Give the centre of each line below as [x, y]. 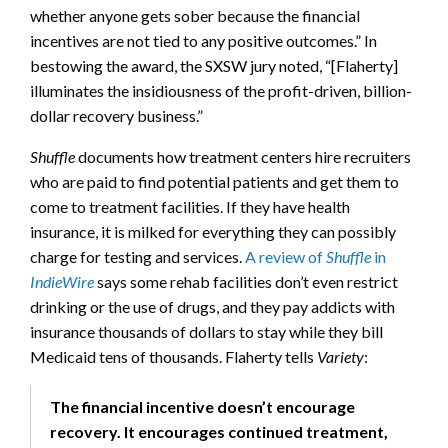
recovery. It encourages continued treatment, [219, 431]
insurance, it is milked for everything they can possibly [213, 231]
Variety [340, 356]
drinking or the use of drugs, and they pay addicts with [212, 306]
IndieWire [62, 281]
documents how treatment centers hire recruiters [243, 156]
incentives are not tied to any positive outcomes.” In [203, 40]
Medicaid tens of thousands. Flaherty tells [173, 356]
